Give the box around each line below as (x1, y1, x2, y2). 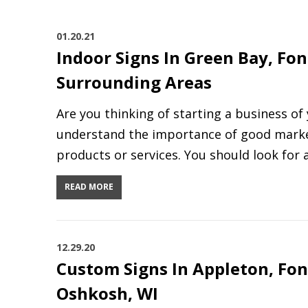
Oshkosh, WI (56, 282, 158, 305)
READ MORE (65, 181, 113, 192)
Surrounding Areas (56, 71, 212, 93)
